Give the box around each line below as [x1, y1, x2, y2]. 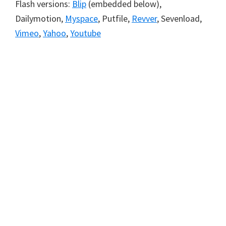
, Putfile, [98, 13, 132, 24]
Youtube [70, 27, 101, 39]
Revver [132, 13, 157, 24]
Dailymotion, [15, 13, 65, 24]
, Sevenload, [157, 13, 202, 24]
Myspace [65, 13, 98, 24]
